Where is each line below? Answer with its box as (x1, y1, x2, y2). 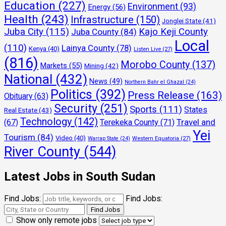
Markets (40, 61, 67, 70)
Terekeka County (100, 117, 158, 127)
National (4, 71, 52, 87)
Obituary (4, 91, 32, 101)
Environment (128, 1, 178, 12)
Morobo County (121, 59, 190, 71)
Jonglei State (162, 17, 201, 25)
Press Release (128, 89, 194, 101)
